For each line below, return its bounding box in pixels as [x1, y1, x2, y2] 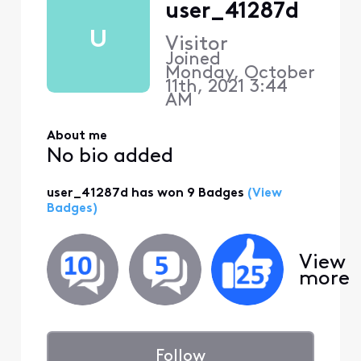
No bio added [46, 147, 173, 168]
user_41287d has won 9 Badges [46, 186, 244, 200]
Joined [164, 51, 226, 70]
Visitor [164, 35, 228, 56]
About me [46, 129, 107, 143]
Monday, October [164, 64, 314, 84]
